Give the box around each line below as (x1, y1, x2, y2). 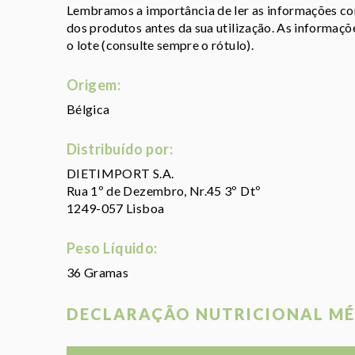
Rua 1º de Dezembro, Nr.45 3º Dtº (67, 183, 261, 199)
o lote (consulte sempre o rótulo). (67, 37, 254, 53)
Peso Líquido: (67, 239, 158, 258)
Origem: (67, 76, 121, 94)
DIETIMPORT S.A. (67, 166, 174, 181)
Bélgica (67, 101, 110, 117)
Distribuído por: (67, 140, 174, 158)
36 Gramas (67, 265, 129, 281)
